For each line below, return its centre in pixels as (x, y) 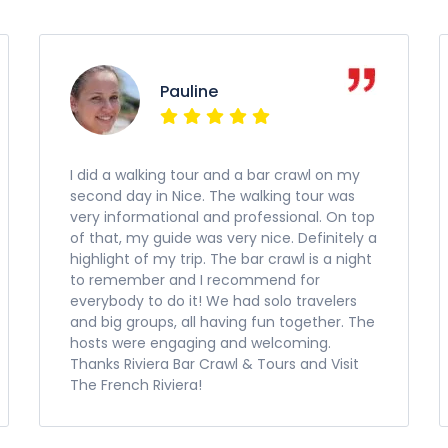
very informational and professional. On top (222, 217)
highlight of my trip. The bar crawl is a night (221, 259)
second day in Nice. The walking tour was (212, 196)
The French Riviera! (136, 385)
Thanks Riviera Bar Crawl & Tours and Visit (214, 364)
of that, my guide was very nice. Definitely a (223, 238)
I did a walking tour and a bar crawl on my (215, 175)
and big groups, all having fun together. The (222, 322)
